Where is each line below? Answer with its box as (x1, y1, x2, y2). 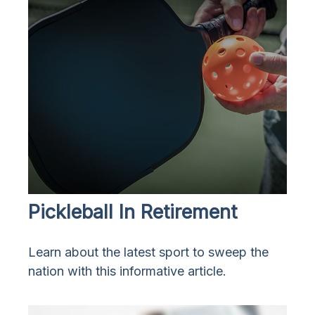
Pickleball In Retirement (28, 200, 237, 224)
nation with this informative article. (28, 264, 226, 279)
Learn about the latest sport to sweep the (28, 245, 269, 260)
